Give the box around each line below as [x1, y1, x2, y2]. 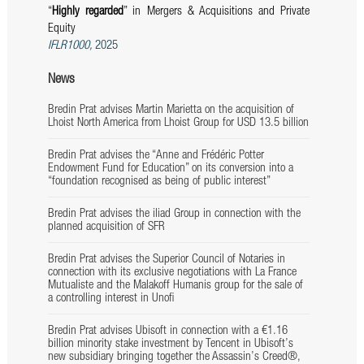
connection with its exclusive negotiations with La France [47, 266, 297, 279]
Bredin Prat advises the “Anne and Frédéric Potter [47, 149, 264, 162]
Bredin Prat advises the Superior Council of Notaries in [47, 253, 285, 266]
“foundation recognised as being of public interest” [47, 175, 271, 188]
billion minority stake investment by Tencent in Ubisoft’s [47, 338, 293, 351]
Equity [47, 23, 76, 36]
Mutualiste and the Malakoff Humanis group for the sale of [47, 279, 303, 292]
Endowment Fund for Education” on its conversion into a [47, 162, 293, 175]
